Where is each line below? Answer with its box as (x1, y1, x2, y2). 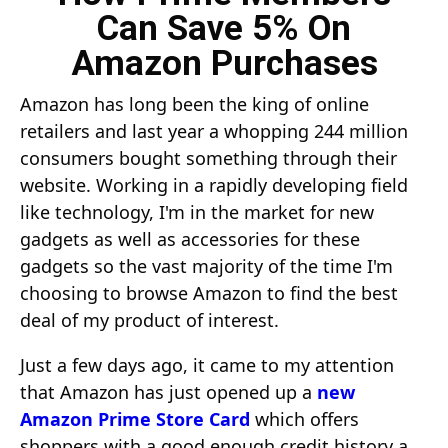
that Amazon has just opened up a (20, 380, 317, 404)
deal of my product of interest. (20, 308, 279, 332)
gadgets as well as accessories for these (20, 227, 360, 251)
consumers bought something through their (20, 146, 397, 170)
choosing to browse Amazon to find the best (20, 281, 398, 305)
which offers (250, 407, 359, 431)
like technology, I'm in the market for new (20, 200, 374, 224)
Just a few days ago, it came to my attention (20, 353, 394, 377)
